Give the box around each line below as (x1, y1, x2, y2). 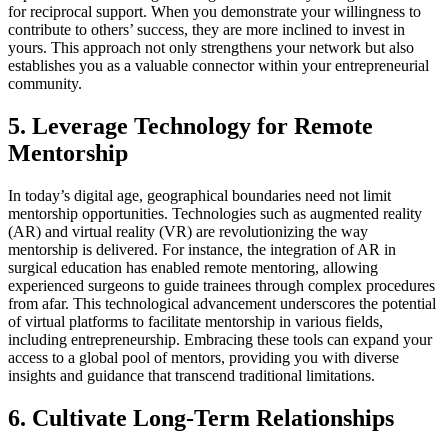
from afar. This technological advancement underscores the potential (8, 295, 436, 313)
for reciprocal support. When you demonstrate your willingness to (8, 3, 421, 21)
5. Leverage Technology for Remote (8, 113, 373, 140)
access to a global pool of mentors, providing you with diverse (8, 349, 399, 367)
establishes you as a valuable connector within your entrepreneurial (8, 57, 429, 75)
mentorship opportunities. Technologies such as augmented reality (8, 205, 422, 223)
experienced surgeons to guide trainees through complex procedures (8, 277, 435, 295)
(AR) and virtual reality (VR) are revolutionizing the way (8, 223, 368, 241)
